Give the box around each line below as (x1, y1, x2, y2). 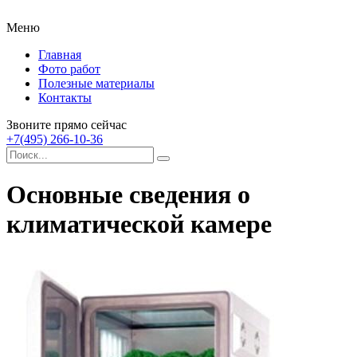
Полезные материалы (38, 76, 155, 90)
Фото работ (38, 62, 100, 76)
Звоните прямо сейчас (6, 118, 127, 131)
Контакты (38, 91, 92, 104)
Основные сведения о (6, 180, 250, 210)
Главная (38, 48, 81, 61)
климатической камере (6, 210, 272, 239)
